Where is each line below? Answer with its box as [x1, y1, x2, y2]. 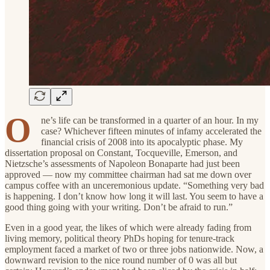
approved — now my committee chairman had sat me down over [5, 169, 251, 180]
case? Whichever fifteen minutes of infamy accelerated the [41, 125, 262, 136]
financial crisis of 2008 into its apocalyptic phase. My [41, 136, 243, 147]
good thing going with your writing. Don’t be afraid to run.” [5, 201, 233, 212]
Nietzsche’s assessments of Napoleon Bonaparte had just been [5, 158, 240, 169]
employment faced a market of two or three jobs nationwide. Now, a [5, 243, 263, 254]
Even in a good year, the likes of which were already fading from [5, 222, 251, 233]
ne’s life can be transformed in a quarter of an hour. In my [41, 115, 259, 125]
